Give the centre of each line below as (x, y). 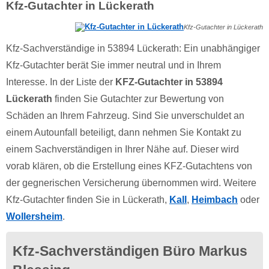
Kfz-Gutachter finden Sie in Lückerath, (88, 199)
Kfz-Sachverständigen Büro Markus (130, 251)
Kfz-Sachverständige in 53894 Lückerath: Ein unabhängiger (133, 48)
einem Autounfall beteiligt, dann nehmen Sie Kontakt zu (124, 132)
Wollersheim (34, 216)
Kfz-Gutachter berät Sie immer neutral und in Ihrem (113, 65)
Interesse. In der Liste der (61, 82)
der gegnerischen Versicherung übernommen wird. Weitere (131, 183)
